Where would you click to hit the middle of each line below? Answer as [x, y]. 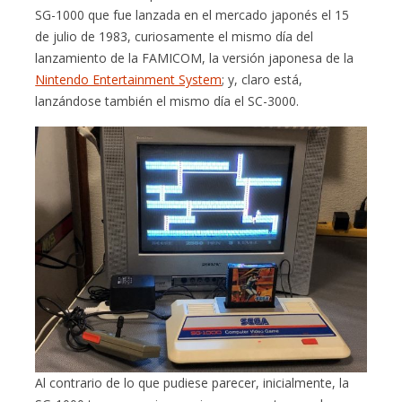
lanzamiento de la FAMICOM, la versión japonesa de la [195, 57]
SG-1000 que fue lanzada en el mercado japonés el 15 [192, 14]
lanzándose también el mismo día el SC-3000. [167, 100]
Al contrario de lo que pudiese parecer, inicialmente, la [192, 383]
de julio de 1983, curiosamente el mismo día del [175, 36]
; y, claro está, [262, 79]
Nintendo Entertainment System [129, 79]
